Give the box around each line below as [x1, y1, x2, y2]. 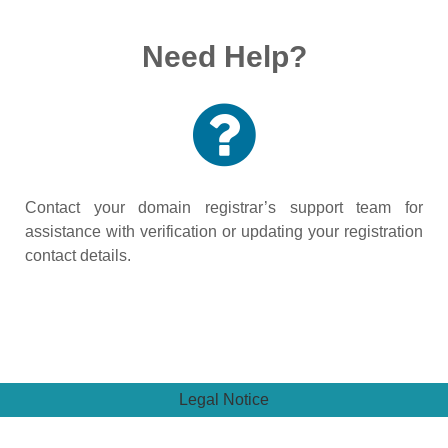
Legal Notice [179, 391, 269, 408]
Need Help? [141, 40, 307, 73]
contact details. [25, 247, 131, 264]
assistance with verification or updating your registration [25, 223, 423, 240]
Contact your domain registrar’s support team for [25, 199, 423, 216]
